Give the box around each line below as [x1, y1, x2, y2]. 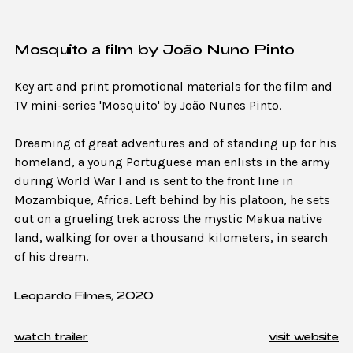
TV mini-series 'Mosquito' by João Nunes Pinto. [14, 98, 281, 113]
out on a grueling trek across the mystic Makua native [14, 211, 322, 227]
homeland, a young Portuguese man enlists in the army [14, 154, 329, 170]
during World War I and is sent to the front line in [14, 173, 293, 189]
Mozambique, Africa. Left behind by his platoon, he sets [14, 192, 330, 208]
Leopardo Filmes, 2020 [14, 289, 154, 303]
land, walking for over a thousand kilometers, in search [14, 230, 328, 246]
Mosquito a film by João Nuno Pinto [14, 40, 295, 58]
